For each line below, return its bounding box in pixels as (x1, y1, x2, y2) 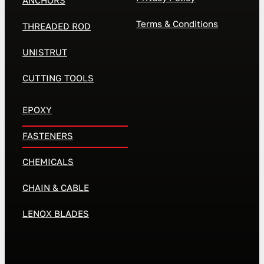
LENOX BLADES (22, 208, 89, 219)
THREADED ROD (22, 21, 91, 32)
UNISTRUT (22, 47, 67, 58)
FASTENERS (22, 130, 73, 141)
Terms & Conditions (136, 18, 219, 29)
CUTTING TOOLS (22, 72, 94, 84)
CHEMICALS (22, 156, 74, 167)
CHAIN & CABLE (22, 182, 89, 193)
